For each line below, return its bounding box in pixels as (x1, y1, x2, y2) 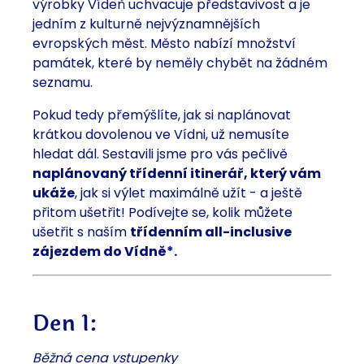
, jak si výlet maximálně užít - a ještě (75, 184, 302, 203)
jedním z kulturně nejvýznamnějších (32, 15, 260, 34)
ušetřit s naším (32, 223, 130, 242)
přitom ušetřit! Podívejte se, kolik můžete (32, 203, 292, 223)
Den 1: (32, 306, 98, 341)
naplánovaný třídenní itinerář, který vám (32, 164, 321, 184)
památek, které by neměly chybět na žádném (32, 54, 327, 73)
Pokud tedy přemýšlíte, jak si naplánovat (32, 106, 291, 125)
